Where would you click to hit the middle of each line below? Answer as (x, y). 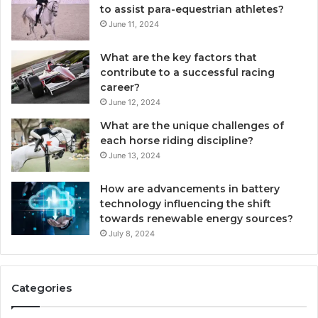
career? (120, 87)
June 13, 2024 (135, 155)
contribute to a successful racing (187, 72)
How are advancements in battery (190, 188)
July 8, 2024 (132, 233)
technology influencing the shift (186, 203)
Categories (42, 287)
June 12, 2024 (135, 102)
